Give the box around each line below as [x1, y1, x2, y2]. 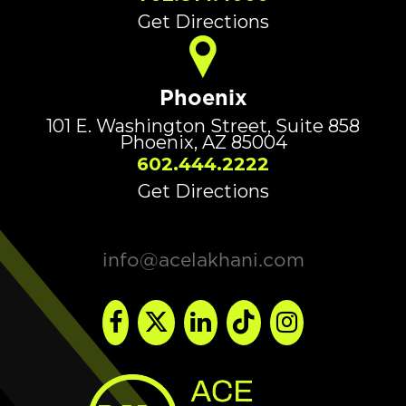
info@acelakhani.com [101, 247, 304, 271]
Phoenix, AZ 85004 [119, 130, 287, 153]
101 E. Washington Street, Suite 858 [46, 114, 360, 137]
